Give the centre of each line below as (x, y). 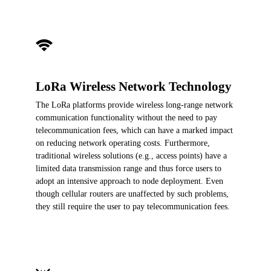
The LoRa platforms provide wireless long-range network (134, 105)
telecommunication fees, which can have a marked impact (134, 131)
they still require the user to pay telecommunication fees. (133, 207)
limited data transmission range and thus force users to (129, 169)
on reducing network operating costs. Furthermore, (123, 143)
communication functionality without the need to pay (126, 118)
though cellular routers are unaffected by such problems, (132, 194)
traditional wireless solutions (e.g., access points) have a (131, 156)
